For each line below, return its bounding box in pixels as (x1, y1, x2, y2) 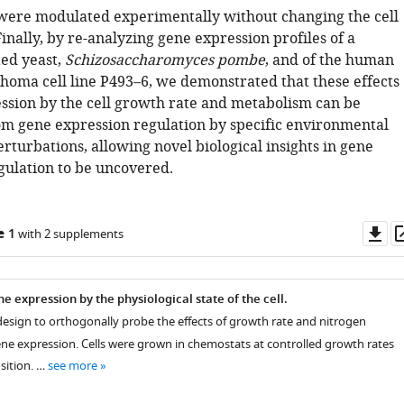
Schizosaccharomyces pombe (64, 50, 265, 71)
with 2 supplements (14, 225, 124, 243)
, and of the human (264, 50, 394, 71)
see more (47, 357, 97, 374)
